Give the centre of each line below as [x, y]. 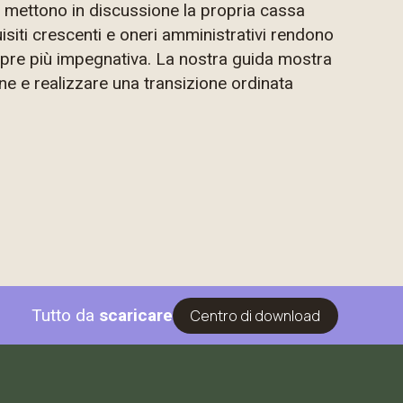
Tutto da [65, 315]
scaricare [136, 315]
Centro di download [255, 315]
